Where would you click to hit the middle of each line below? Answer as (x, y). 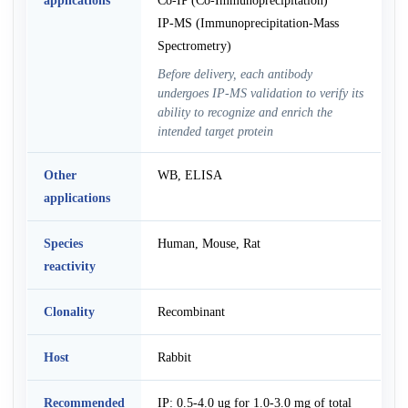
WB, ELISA (189, 174)
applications (76, 197)
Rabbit (174, 357)
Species (63, 243)
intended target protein (215, 131)
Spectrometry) (194, 45)
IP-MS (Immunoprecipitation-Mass (248, 22)
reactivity (69, 265)
